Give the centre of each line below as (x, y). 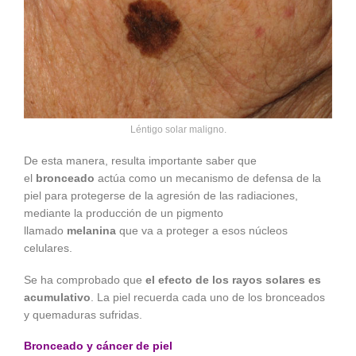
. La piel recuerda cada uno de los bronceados (208, 297)
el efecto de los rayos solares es (233, 279)
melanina (91, 231)
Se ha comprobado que (85, 279)
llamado (45, 231)
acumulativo (57, 297)
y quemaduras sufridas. (83, 314)
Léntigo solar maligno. (178, 129)
